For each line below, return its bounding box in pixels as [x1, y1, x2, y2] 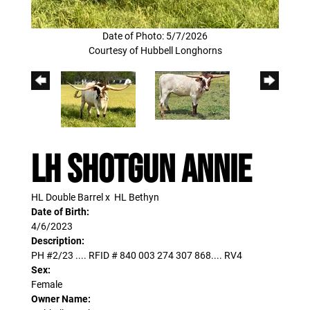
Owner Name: [31, 291, 91, 305]
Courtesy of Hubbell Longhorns [88, 43, 222, 57]
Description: [31, 233, 84, 247]
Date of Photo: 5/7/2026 [102, 28, 208, 42]
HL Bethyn [114, 190, 159, 203]
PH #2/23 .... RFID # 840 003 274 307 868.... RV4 [31, 248, 242, 262]
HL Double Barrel [31, 190, 103, 203]
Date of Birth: [31, 204, 89, 218]
